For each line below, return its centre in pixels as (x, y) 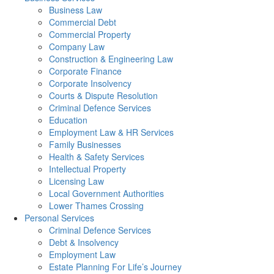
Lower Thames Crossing (96, 205)
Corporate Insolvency (90, 83)
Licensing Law (76, 181)
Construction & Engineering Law (111, 58)
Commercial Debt (83, 22)
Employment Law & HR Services (111, 132)
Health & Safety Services (97, 156)
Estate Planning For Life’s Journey (115, 266)
